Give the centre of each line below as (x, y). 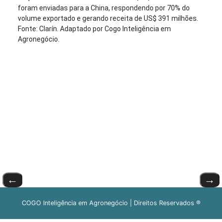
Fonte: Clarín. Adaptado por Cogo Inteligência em (94, 29)
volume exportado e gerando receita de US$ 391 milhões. (108, 18)
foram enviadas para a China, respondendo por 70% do (104, 8)
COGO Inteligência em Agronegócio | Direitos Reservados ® (111, 203)
